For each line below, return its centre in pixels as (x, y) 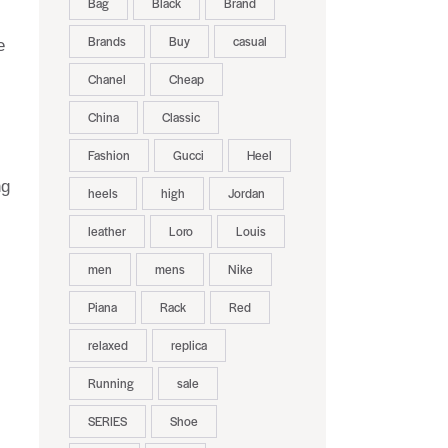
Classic (180, 117)
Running (110, 383)
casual (249, 41)
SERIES (107, 421)
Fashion (108, 155)
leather (106, 231)
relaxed (107, 345)
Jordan (246, 193)
